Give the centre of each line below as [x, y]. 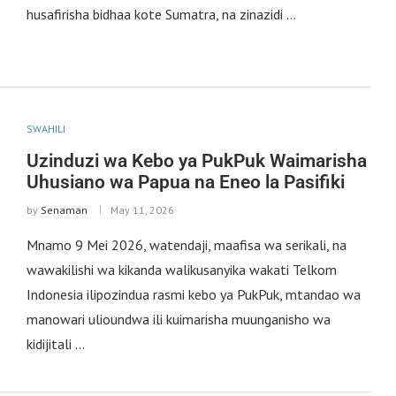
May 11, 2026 [142, 210]
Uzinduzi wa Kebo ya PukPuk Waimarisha [196, 161]
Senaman [64, 210]
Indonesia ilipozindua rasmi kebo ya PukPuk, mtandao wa [193, 295]
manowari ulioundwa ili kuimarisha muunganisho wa [178, 320]
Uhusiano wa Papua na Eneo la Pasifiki [185, 183]
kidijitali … [55, 344]
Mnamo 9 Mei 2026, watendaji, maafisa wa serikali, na [186, 245]
